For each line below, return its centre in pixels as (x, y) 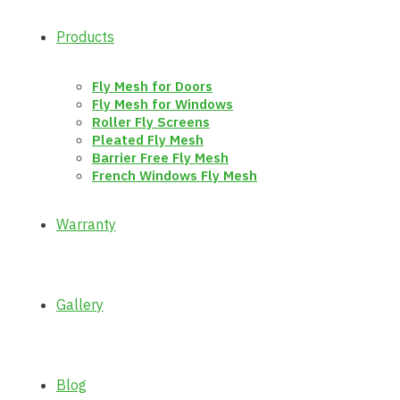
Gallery (80, 304)
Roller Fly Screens (151, 122)
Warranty (86, 224)
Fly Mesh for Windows (162, 104)
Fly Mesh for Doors (152, 86)
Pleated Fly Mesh (148, 140)
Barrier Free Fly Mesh (160, 158)
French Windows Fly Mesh (175, 175)
